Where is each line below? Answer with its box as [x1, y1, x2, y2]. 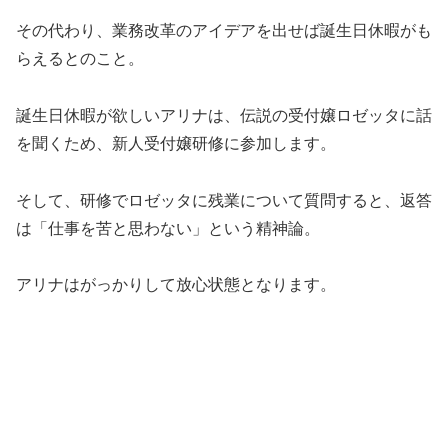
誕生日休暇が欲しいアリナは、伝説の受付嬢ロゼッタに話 [16, 106, 432, 124]
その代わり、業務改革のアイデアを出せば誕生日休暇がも [16, 21, 432, 39]
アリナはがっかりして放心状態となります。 [16, 276, 336, 294]
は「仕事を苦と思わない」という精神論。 [16, 219, 320, 237]
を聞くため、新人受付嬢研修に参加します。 [16, 134, 336, 152]
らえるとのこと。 [16, 49, 144, 67]
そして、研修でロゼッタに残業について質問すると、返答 [16, 191, 432, 209]
